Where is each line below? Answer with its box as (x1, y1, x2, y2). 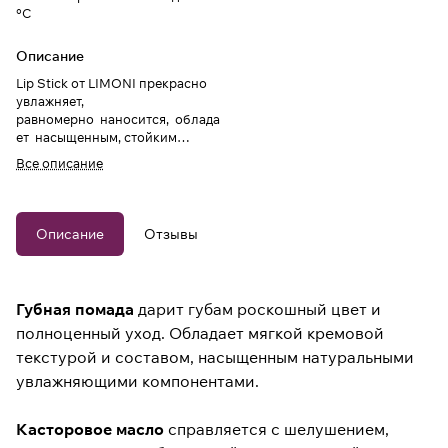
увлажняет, (16, 93, 84, 110)
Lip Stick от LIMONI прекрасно (16, 75, 207, 92)
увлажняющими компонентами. (16, 371, 259, 392)
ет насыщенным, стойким (16, 129, 177, 146)
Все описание (16, 155, 103, 172)
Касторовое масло (16, 419, 164, 440)
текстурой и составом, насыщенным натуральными (16, 347, 414, 368)
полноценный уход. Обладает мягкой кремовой (16, 323, 384, 344)
